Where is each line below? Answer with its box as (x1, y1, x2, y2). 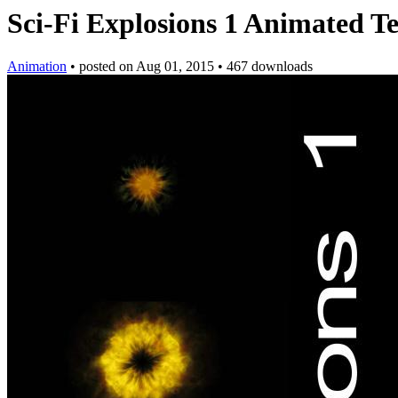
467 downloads (227, 59, 313, 75)
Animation (7, 59, 67, 75)
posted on (79, 59, 136, 75)
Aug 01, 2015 (136, 59, 214, 75)
